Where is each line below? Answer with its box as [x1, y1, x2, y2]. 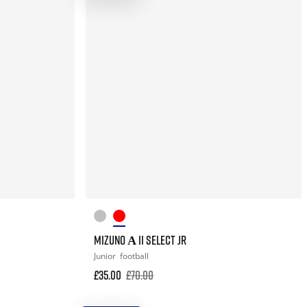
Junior [94, 249, 119, 262]
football [120, 249, 149, 262]
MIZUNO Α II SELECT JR [94, 232, 187, 247]
